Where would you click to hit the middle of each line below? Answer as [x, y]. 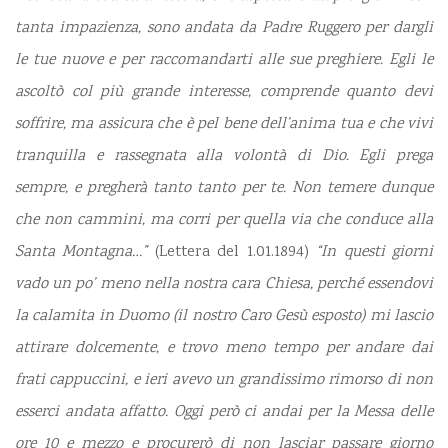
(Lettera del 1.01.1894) [235, 253]
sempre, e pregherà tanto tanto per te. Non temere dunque [224, 189]
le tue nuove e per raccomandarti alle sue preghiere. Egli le [224, 61]
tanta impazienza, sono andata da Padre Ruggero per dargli [224, 29]
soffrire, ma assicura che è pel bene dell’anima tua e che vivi [224, 125]
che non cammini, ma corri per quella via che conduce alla [224, 221]
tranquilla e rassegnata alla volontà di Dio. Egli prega [224, 157]
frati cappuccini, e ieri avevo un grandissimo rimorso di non [224, 381]
